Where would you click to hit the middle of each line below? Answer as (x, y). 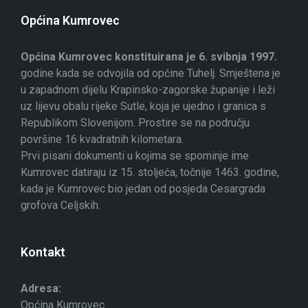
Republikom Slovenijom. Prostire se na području (135, 123)
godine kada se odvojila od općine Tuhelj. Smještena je (151, 73)
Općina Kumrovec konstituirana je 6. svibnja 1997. (149, 57)
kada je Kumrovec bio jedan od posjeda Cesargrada (143, 189)
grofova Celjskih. (60, 205)
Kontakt (43, 252)
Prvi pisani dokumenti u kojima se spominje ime (135, 156)
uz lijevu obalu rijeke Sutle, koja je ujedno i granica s (143, 106)
